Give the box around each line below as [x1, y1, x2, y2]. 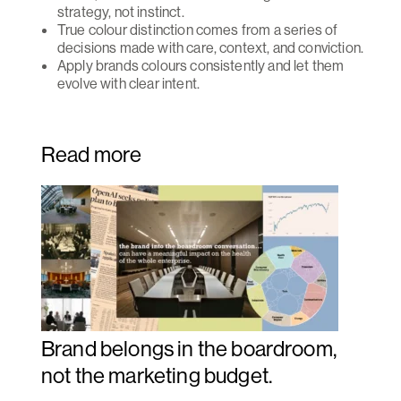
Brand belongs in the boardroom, [41, 335, 337, 363]
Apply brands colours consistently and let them [57, 56, 345, 75]
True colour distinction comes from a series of [57, 21, 338, 39]
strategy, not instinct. [57, 3, 184, 21]
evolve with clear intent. [57, 74, 212, 93]
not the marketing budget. [41, 362, 273, 389]
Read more [41, 141, 142, 168]
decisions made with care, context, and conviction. [57, 38, 364, 57]
